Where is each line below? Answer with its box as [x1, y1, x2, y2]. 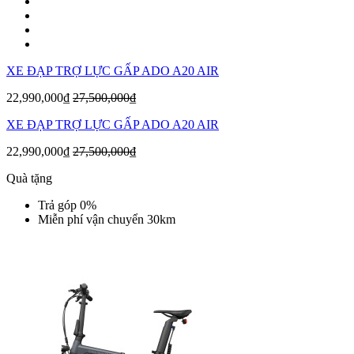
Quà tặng [6, 171, 52, 186]
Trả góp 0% [38, 198, 96, 213]
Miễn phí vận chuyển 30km [38, 213, 175, 227]
